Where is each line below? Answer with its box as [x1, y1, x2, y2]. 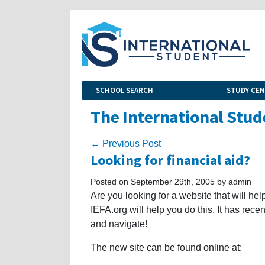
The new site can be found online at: [91, 242, 242, 253]
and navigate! [91, 218, 147, 229]
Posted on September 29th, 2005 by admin [91, 176, 251, 186]
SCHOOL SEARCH [96, 85, 153, 95]
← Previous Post [91, 138, 161, 148]
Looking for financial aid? [91, 150, 250, 169]
